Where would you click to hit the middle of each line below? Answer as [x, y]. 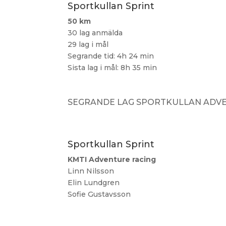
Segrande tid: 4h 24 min [111, 56]
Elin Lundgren [94, 183]
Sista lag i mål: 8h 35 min [112, 68]
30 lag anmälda [95, 33]
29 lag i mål [88, 45]
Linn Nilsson [91, 171]
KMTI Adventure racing [112, 159]
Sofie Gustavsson [99, 194]
